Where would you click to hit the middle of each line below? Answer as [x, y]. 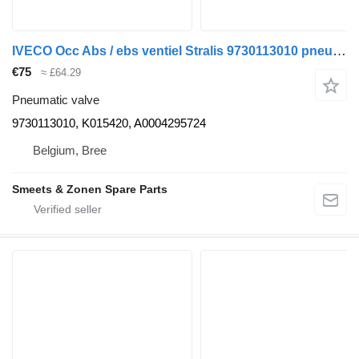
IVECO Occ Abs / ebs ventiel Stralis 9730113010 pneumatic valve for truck [339, 51]
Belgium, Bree [70, 150]
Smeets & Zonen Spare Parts [90, 189]
